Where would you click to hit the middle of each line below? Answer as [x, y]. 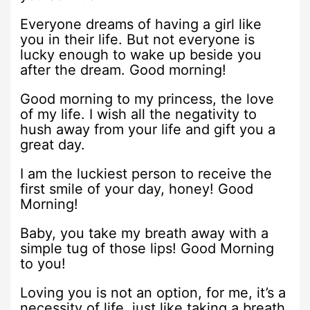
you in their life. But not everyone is [138, 39]
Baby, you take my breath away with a [145, 233]
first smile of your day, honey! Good [137, 189]
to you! [43, 263]
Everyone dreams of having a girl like [141, 24]
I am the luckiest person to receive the [146, 173]
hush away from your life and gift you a [148, 129]
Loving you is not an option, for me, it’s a [153, 292]
